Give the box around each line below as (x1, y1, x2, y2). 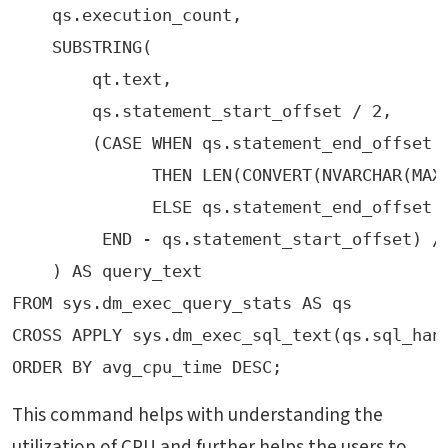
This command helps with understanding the (12, 400, 383, 429)
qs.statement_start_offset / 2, (12, 100, 402, 121)
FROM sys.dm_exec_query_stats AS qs (12, 292, 352, 313)
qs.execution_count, (12, 4, 242, 25)
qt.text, (12, 68, 182, 89)
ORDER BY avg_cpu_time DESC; (12, 356, 282, 377)
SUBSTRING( (12, 36, 152, 57)
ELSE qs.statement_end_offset (12, 196, 442, 217)
